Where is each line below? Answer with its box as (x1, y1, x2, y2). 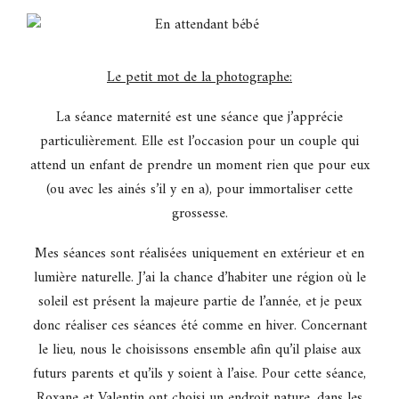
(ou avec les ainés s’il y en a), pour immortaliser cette (46, 177, 353, 203)
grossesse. (171, 201, 228, 227)
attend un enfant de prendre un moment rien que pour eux (29, 153, 370, 179)
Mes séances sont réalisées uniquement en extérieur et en (35, 240, 364, 266)
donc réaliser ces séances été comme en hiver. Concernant (32, 313, 367, 338)
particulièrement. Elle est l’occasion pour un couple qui (40, 129, 359, 155)
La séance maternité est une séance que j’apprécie (56, 105, 343, 131)
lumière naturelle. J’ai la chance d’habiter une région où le (33, 265, 366, 290)
